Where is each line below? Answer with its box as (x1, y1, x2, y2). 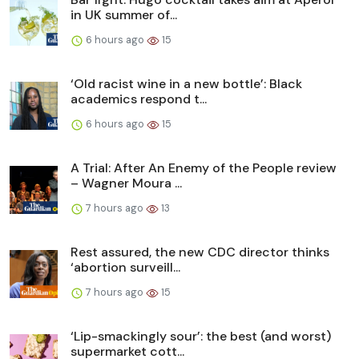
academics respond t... (71, 91, 207, 108)
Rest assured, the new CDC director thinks (71, 244, 329, 261)
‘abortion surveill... (71, 259, 180, 276)
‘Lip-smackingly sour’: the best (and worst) (71, 328, 331, 345)
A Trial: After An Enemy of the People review (71, 159, 337, 177)
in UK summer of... (71, 6, 177, 24)
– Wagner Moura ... (71, 175, 182, 192)
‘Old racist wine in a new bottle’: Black (71, 75, 302, 93)
